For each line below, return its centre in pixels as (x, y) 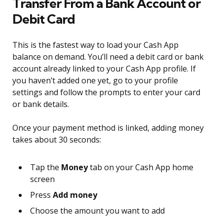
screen (42, 179)
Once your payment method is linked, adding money (108, 128)
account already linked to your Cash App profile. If (104, 69)
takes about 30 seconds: (57, 140)
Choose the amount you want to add (97, 211)
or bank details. (41, 104)
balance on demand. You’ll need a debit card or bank (108, 57)
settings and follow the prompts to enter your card (106, 92)
